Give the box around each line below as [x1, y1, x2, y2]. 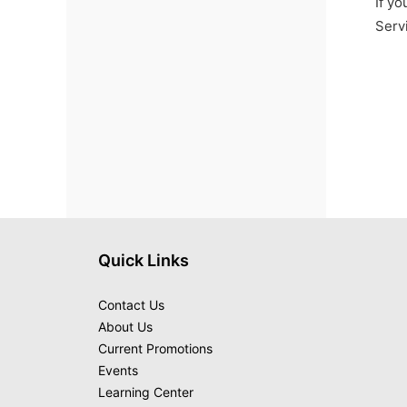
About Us [98, 319, 153, 334]
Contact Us [98, 297, 164, 313]
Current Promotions [98, 341, 213, 356]
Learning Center [98, 384, 194, 400]
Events [98, 362, 138, 378]
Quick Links [98, 251, 189, 270]
